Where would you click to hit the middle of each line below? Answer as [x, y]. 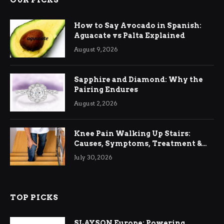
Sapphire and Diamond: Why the [138, 80]
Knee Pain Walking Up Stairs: [132, 134]
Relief [86, 154]
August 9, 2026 [96, 49]
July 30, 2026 [93, 157]
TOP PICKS [34, 198]
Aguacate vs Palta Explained [129, 36]
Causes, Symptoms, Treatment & [138, 144]
